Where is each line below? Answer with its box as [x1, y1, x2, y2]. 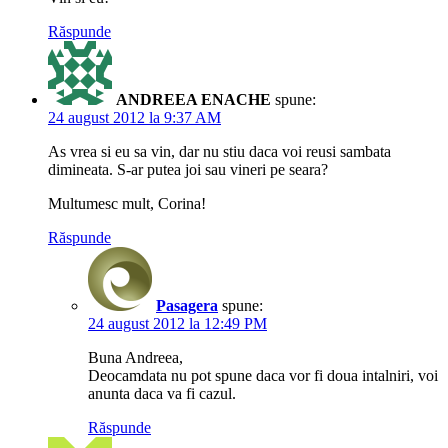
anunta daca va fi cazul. [88, 384, 236, 402]
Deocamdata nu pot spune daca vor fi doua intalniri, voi [88, 366, 438, 384]
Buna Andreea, [88, 348, 183, 366]
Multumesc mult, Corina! [48, 194, 206, 212]
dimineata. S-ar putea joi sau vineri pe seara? [48, 160, 328, 178]
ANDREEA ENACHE [116, 90, 271, 108]
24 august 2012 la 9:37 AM [48, 108, 221, 126]
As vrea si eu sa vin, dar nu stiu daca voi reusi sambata [48, 142, 391, 160]
